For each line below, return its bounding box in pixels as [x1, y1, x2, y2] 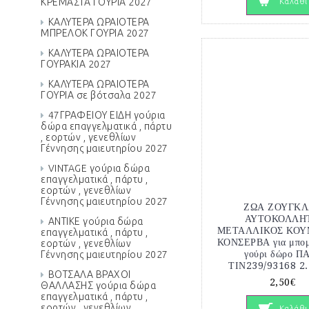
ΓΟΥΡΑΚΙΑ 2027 [41, 59, 112, 70]
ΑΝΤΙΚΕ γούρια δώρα [48, 216, 143, 227]
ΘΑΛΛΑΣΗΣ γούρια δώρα [41, 280, 156, 291]
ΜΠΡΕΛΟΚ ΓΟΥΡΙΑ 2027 [41, 28, 150, 39]
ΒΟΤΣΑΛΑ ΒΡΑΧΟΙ [48, 269, 131, 280]
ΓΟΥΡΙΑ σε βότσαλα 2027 [41, 90, 157, 101]
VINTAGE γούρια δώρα [48, 163, 150, 174]
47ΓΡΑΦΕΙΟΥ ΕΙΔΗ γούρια [48, 110, 166, 121]
